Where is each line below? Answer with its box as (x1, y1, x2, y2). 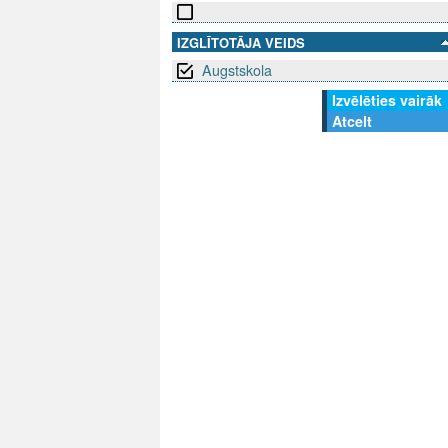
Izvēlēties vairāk (332, 90, 442, 111)
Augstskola (202, 60, 272, 81)
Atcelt (332, 111, 372, 132)
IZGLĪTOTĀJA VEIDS (177, 33, 305, 53)
